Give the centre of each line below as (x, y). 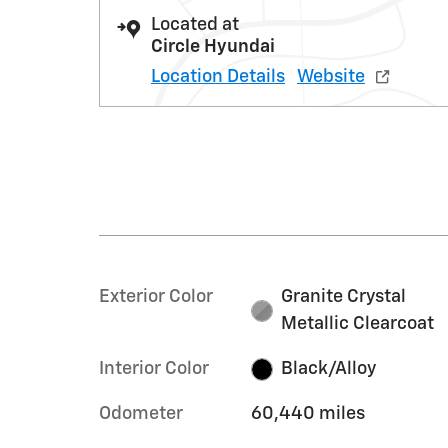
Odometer (141, 414)
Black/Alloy (329, 369)
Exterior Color (156, 297)
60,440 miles (307, 414)
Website (331, 77)
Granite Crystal (344, 297)
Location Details (218, 77)
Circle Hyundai (213, 47)
